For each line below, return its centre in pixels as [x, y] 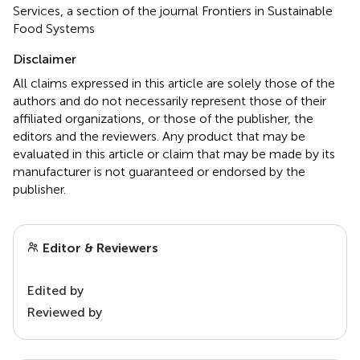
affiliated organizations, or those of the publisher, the [163, 118]
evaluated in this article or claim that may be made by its [174, 153]
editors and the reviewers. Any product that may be [159, 136]
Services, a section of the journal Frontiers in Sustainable [173, 10]
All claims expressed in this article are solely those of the [174, 83]
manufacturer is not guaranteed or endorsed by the [159, 171]
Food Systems [54, 28]
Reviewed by [64, 312]
